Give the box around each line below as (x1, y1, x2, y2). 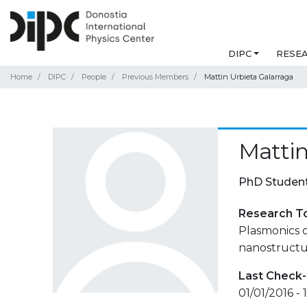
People (82, 72, 106, 82)
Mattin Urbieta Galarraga (204, 72, 293, 82)
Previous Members (122, 72, 188, 82)
